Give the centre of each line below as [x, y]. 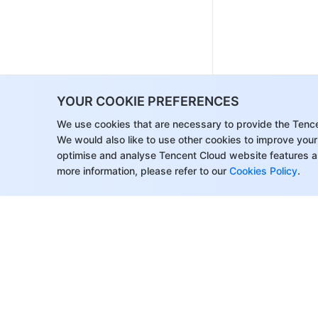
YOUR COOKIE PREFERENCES [148, 101]
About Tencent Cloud [68, 305]
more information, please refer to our [142, 171]
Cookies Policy [262, 171]
